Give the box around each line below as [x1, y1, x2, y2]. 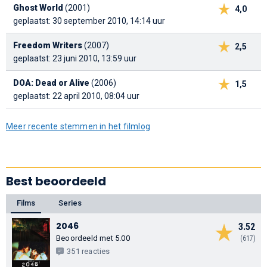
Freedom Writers [13, 41, 82, 51]
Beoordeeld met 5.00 [56, 233, 130, 243]
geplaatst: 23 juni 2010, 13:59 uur [13, 54, 136, 64]
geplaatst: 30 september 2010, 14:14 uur [13, 16, 165, 26]
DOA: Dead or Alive [13, 78, 89, 88]
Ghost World [13, 3, 63, 13]
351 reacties [67, 246, 110, 256]
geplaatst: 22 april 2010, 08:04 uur [13, 91, 139, 101]
